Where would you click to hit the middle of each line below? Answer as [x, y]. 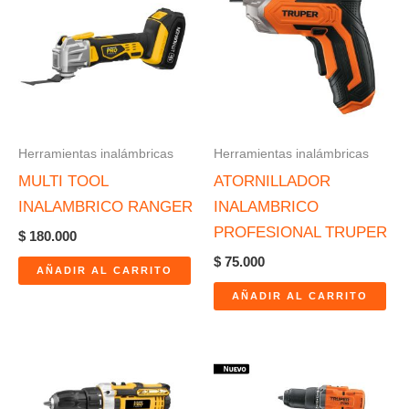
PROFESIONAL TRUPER [300, 232]
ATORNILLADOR [272, 181]
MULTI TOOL [63, 181]
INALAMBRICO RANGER [105, 206]
